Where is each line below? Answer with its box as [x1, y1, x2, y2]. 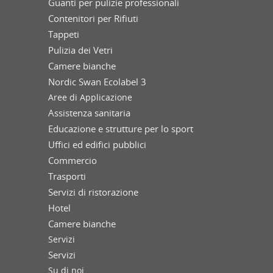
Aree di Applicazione [48, 91, 132, 104]
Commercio [48, 154, 97, 167]
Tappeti [48, 28, 79, 41]
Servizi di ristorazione [48, 186, 138, 199]
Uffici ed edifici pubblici [48, 138, 146, 151]
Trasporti [48, 170, 86, 183]
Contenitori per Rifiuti [48, 12, 138, 25]
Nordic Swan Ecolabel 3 [48, 76, 146, 88]
